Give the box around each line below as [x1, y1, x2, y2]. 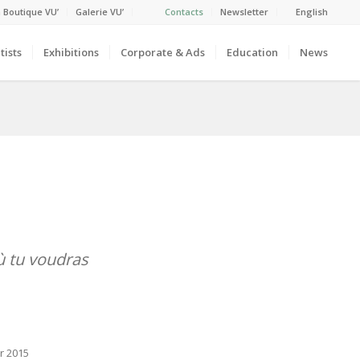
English [296, 6, 329, 18]
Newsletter [220, 6, 269, 18]
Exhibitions [43, 45, 100, 59]
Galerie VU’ [76, 6, 125, 18]
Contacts [165, 6, 204, 18]
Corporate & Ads [121, 45, 206, 59]
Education [227, 45, 279, 59]
